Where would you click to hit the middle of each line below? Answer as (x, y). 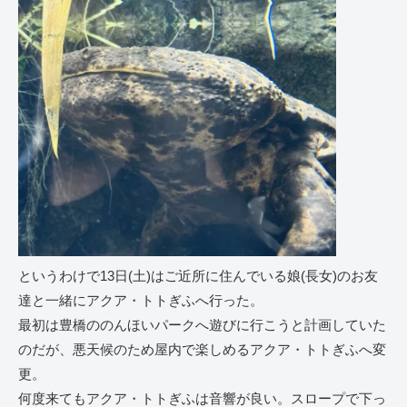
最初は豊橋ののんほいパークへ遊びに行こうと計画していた (202, 325)
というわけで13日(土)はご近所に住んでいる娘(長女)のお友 (198, 276)
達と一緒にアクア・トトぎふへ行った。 (141, 301)
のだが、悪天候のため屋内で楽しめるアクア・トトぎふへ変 (202, 350)
